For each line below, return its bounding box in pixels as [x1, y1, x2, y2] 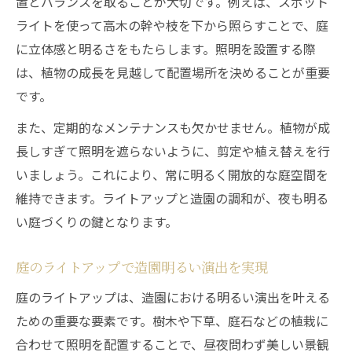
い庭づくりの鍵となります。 [16, 212, 178, 231]
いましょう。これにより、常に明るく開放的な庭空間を [16, 165, 328, 184]
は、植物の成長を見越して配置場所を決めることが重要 [16, 63, 330, 82]
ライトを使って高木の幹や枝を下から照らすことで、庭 [16, 16, 328, 35]
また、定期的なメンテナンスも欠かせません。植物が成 [16, 118, 330, 137]
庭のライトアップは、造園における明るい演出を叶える [16, 288, 330, 306]
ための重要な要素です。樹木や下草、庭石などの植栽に [16, 311, 328, 330]
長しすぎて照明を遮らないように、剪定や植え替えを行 [16, 141, 330, 160]
